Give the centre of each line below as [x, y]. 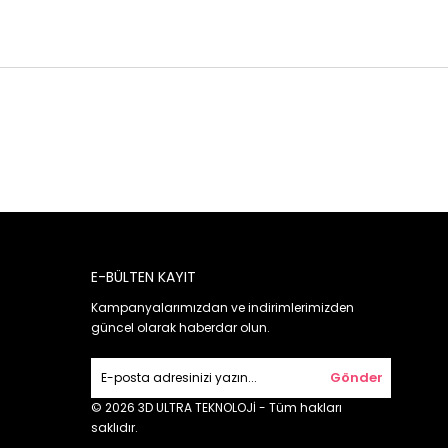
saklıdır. [114, 427]
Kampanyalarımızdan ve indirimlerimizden [222, 307]
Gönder [356, 377]
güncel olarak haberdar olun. [180, 327]
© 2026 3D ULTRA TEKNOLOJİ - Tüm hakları [216, 407]
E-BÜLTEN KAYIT [143, 276]
